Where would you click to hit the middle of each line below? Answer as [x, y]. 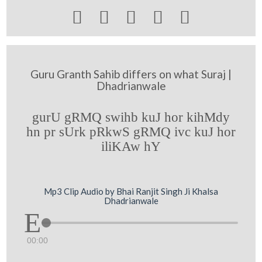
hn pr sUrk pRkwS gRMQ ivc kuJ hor [131, 132]
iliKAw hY [131, 146]
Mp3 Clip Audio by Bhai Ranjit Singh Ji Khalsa [131, 191]
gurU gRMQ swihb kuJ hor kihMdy [131, 117]
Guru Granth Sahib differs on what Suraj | [131, 74]
